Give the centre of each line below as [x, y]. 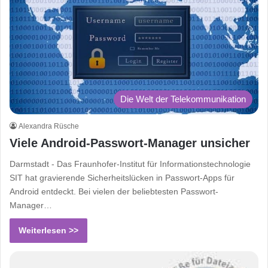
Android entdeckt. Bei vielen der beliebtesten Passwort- [114, 192]
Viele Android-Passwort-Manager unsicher [130, 143]
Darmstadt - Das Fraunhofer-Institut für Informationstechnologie [130, 164]
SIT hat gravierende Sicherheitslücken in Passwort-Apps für [122, 178]
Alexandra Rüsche [49, 127]
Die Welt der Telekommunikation [183, 99]
